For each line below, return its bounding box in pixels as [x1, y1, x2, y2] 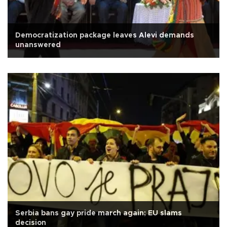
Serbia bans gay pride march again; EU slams [15, 209, 182, 217]
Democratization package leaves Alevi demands [15, 31, 194, 39]
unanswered [15, 41, 61, 49]
